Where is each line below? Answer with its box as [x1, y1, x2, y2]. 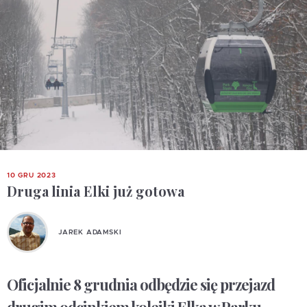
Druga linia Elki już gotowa [7, 182, 184, 200]
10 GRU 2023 [7, 172, 56, 179]
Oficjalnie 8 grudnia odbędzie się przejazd [7, 274, 275, 295]
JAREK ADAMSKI [58, 228, 122, 236]
